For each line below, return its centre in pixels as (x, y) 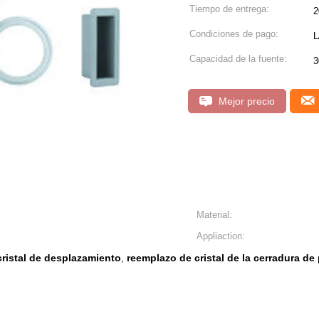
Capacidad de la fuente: (238, 59)
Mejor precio (245, 101)
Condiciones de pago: (234, 34)
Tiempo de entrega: (229, 9)
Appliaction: (221, 236)
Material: (214, 215)
